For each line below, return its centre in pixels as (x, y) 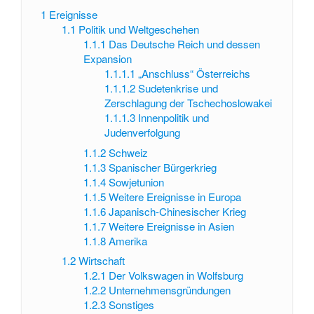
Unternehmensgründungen (169, 290)
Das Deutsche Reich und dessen (184, 44)
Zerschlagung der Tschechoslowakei (189, 103)
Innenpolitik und (174, 118)
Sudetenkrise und (178, 88)
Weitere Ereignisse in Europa (175, 196)
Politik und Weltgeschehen (139, 29)
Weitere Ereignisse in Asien (171, 226)
